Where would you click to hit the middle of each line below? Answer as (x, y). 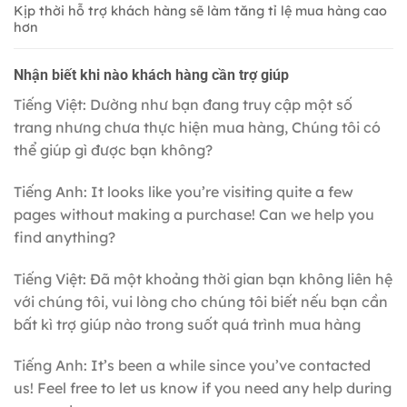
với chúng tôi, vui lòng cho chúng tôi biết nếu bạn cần (201, 301)
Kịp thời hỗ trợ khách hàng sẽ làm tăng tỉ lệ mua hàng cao (200, 11)
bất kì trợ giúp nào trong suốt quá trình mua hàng (187, 324)
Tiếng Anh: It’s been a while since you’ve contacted (192, 366)
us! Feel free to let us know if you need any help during (203, 388)
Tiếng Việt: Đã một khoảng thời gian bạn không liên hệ (203, 278)
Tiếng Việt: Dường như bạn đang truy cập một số (183, 104)
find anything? (65, 237)
